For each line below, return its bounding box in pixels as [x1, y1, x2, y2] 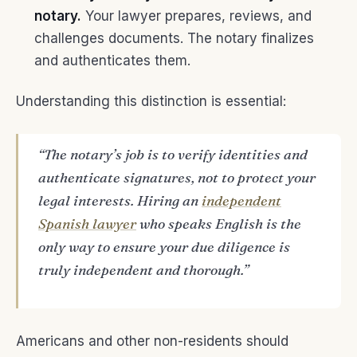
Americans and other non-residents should [16, 333, 288, 350]
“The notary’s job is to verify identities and [37, 146, 308, 164]
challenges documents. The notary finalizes [33, 30, 314, 47]
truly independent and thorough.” [37, 261, 249, 280]
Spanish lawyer [37, 215, 136, 233]
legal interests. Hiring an [37, 192, 202, 210]
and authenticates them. [33, 53, 190, 69]
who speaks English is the [135, 215, 301, 233]
